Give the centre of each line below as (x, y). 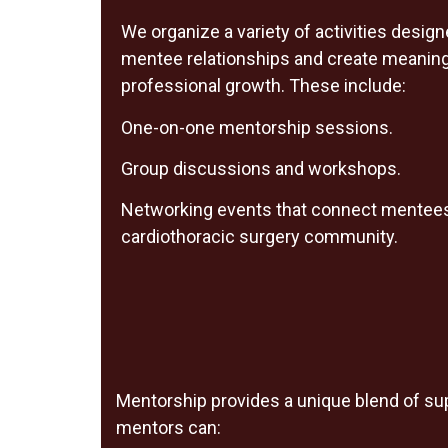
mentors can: (168, 427)
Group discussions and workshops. (260, 169)
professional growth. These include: (263, 86)
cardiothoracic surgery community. (259, 237)
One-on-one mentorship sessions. (256, 127)
